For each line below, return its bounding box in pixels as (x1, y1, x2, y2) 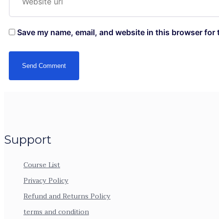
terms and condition (23, 206, 89, 218)
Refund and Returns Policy (23, 191, 110, 202)
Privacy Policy (23, 175, 68, 187)
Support (4, 132, 51, 147)
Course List (23, 159, 60, 171)
